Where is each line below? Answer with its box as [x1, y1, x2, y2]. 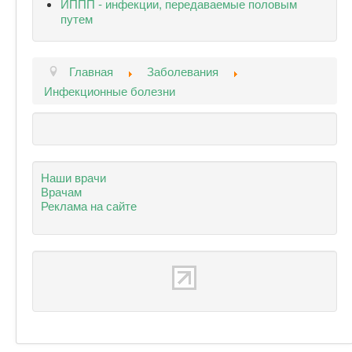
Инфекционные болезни [44, 81, 175, 99]
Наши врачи [41, 167, 106, 185]
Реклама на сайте [41, 196, 137, 214]
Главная [68, 61, 113, 79]
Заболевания [146, 61, 218, 79]
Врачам [41, 181, 82, 200]
